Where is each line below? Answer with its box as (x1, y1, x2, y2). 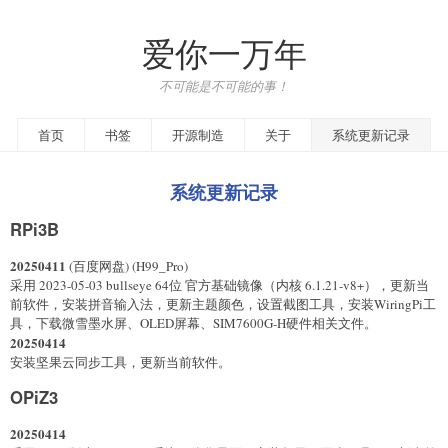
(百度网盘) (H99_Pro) (66, 256, 188, 275)
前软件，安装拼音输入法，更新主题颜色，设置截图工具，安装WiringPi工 (10, 294, 436, 313)
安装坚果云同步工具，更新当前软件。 (10, 352, 231, 371)
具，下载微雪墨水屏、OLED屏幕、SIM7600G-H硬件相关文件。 (10, 313, 377, 332)
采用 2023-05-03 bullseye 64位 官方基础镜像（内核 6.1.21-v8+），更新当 (10, 275, 429, 294)
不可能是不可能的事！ (159, 76, 289, 95)
